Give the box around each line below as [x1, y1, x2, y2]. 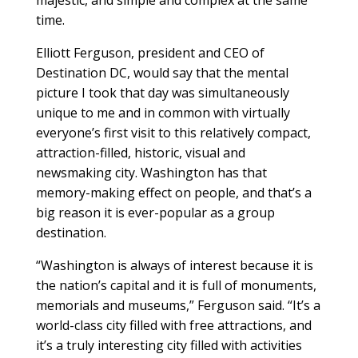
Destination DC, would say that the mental [35, 63, 288, 82]
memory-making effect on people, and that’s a [35, 183, 312, 201]
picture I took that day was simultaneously [35, 83, 289, 101]
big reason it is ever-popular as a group [35, 203, 275, 221]
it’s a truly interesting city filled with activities [35, 336, 302, 354]
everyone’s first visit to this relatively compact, [35, 123, 311, 141]
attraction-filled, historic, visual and [35, 143, 245, 161]
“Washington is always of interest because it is [35, 256, 313, 274]
